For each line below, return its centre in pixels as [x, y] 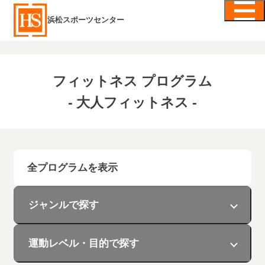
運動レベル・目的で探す [83, 243]
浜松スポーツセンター [86, 20]
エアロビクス [180, 252]
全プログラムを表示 [72, 168]
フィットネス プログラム [132, 81]
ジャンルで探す [63, 205]
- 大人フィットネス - [132, 103]
